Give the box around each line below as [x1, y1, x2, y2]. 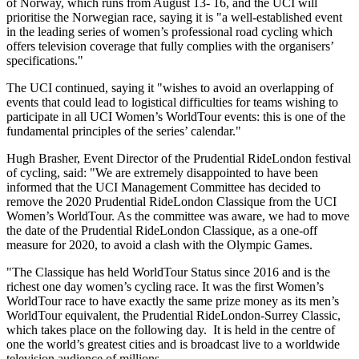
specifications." [6, 53, 83, 67]
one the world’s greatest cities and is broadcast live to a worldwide [6, 337, 340, 351]
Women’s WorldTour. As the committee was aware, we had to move [6, 208, 349, 223]
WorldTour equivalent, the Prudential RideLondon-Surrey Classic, [6, 308, 341, 322]
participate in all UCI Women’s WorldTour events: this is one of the [6, 109, 345, 123]
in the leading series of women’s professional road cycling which [6, 24, 333, 38]
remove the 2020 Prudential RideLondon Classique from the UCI [6, 194, 337, 208]
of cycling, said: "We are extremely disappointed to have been [6, 165, 318, 179]
